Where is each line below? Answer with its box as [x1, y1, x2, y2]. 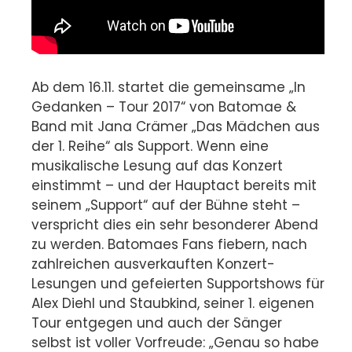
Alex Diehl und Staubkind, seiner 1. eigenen [31, 293, 314, 313]
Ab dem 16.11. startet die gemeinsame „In [31, 77, 306, 97]
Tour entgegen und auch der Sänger [31, 313, 282, 332]
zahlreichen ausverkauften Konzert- [31, 254, 275, 273]
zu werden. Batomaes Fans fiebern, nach [31, 234, 307, 254]
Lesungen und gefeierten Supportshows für [31, 273, 324, 293]
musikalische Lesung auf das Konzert [31, 156, 283, 175]
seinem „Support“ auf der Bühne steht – [31, 195, 300, 214]
